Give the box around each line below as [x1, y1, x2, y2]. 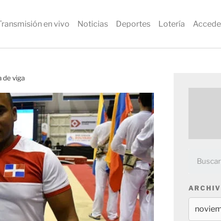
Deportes [116, 19, 150, 29]
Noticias [77, 19, 108, 29]
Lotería [158, 19, 185, 29]
